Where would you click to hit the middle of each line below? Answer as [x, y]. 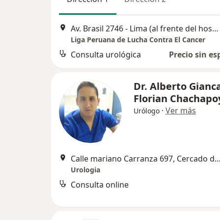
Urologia [85, 169]
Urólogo [147, 110]
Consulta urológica [106, 54]
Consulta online [100, 184]
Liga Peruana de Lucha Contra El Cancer [138, 39]
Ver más [181, 110]
